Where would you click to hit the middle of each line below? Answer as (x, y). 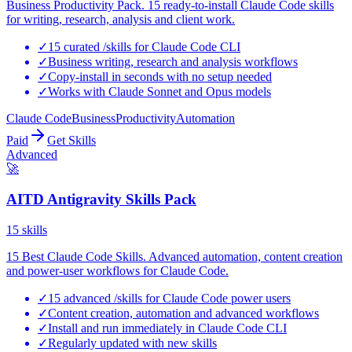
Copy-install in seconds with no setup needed (160, 77)
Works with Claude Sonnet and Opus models (159, 92)
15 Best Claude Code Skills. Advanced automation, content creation (174, 256)
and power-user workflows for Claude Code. (117, 270)
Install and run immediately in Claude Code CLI (167, 328)
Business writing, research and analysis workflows (173, 62)
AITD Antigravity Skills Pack (101, 199)
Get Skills (71, 141)
